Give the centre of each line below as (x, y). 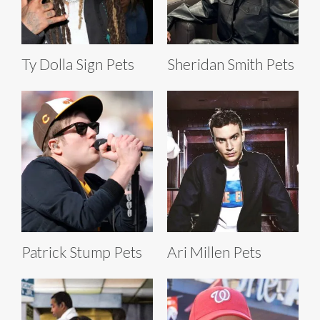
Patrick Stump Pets (82, 251)
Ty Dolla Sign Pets (78, 64)
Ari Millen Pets (214, 251)
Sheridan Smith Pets (231, 64)
